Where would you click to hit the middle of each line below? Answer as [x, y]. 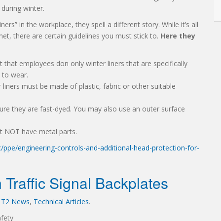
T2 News [15, 202]
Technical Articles [61, 202]
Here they [178, 36]
